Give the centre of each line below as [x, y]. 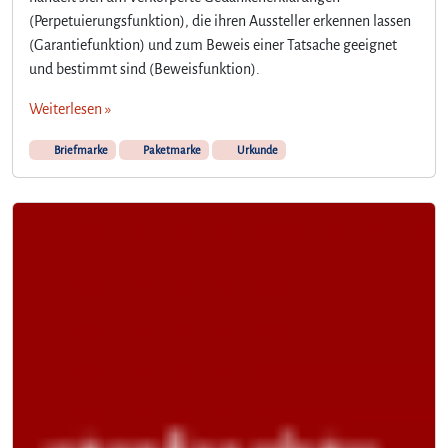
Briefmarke [79, 149]
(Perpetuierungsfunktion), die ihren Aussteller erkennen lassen [220, 20]
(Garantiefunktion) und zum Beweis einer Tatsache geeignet [213, 44]
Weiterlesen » [70, 108]
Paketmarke [171, 149]
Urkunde [256, 149]
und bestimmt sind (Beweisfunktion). [144, 68]
